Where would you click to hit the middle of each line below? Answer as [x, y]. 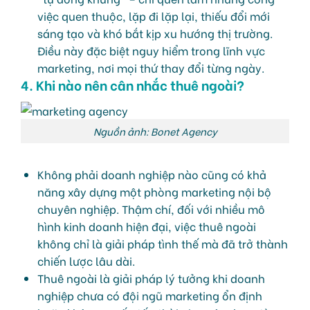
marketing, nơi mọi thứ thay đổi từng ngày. [151, 68]
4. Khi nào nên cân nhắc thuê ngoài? [133, 85]
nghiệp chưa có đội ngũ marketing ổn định [150, 295]
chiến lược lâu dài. [86, 260]
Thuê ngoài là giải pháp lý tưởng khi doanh [151, 277]
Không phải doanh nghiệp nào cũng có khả [152, 174]
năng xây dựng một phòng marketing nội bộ [154, 191]
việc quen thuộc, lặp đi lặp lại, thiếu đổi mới [154, 16]
